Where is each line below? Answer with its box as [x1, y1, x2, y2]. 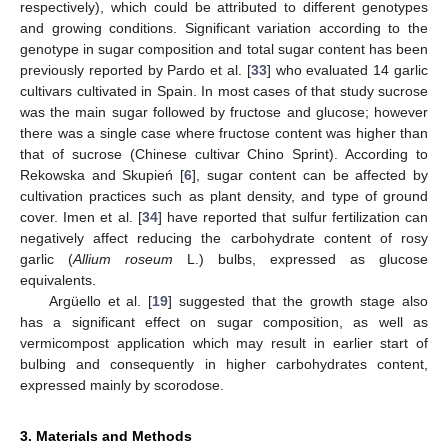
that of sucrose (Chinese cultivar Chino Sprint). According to [20, 145, 428, 162]
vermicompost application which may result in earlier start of [20, 334, 428, 351]
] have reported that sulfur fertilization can [157, 208, 429, 225]
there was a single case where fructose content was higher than [20, 124, 428, 141]
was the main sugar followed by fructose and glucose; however [20, 103, 428, 120]
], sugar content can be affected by [192, 166, 428, 183]
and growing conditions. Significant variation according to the [20, 19, 428, 36]
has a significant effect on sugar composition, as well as [20, 313, 428, 330]
